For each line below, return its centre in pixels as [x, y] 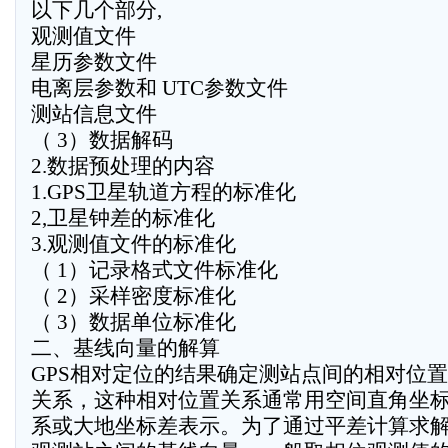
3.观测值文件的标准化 [133, 244]
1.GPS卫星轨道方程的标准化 [163, 192]
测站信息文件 [94, 114]
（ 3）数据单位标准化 [133, 322]
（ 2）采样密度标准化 [133, 296]
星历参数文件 [94, 62]
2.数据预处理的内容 [123, 166]
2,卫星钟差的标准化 [123, 218]
